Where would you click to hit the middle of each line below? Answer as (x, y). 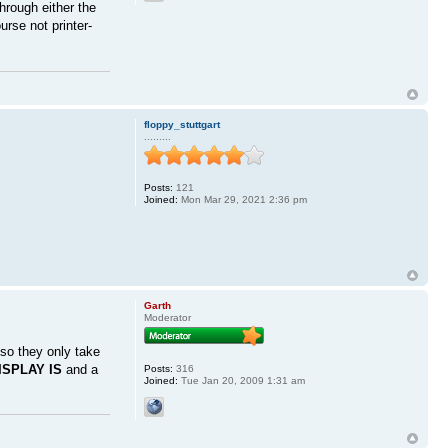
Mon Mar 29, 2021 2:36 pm (242, 199)
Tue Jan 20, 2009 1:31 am (241, 381)
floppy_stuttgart (181, 124)
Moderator (167, 318)
